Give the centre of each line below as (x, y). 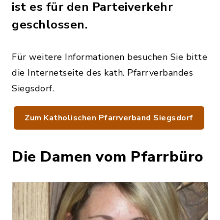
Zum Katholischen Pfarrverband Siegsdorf (109, 118)
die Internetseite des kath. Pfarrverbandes (102, 73)
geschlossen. (50, 25)
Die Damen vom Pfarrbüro (108, 157)
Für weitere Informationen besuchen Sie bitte (110, 57)
